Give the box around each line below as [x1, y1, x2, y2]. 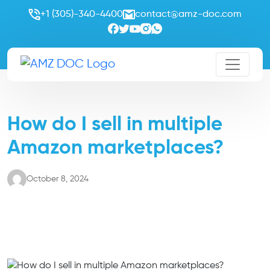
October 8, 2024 [27, 174, 89, 183]
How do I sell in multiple [7, 115, 222, 134]
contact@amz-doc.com [135, 9, 242, 19]
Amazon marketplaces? [7, 138, 224, 158]
